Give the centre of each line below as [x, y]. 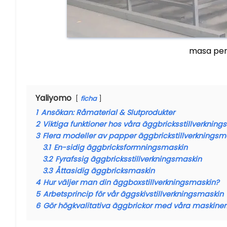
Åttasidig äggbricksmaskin [105, 171]
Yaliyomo [53, 98]
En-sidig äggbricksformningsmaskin [121, 148]
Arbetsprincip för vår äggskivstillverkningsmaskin [133, 194]
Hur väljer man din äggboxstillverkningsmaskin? [131, 183]
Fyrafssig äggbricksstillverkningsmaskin [128, 159]
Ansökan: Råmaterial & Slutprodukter [108, 113]
